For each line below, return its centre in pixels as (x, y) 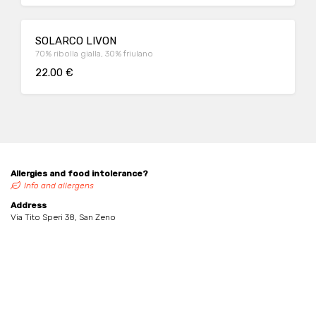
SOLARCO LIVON (76, 41)
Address (29, 205)
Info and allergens (59, 186)
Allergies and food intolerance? (79, 174)
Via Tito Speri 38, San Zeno (63, 217)
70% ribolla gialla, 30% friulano (94, 54)
